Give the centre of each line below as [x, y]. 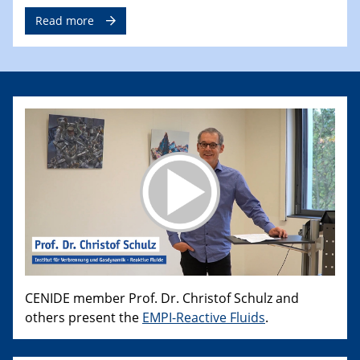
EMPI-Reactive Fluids [204, 317]
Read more [65, 20]
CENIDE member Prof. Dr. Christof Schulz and [162, 298]
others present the [84, 317]
